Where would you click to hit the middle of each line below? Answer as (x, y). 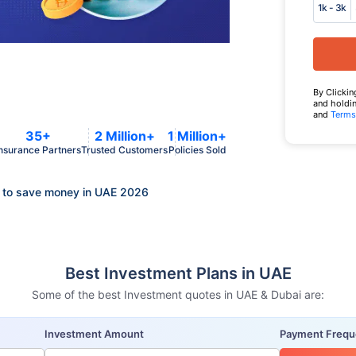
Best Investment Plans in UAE (178, 273)
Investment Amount (95, 334)
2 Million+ (124, 136)
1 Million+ (197, 136)
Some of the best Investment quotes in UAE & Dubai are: (178, 294)
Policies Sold (197, 150)
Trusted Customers (124, 150)
